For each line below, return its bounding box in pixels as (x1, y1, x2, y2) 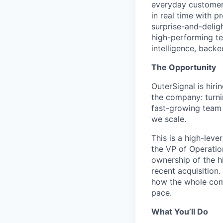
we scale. (151, 114, 186, 124)
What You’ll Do (151, 207, 208, 217)
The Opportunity (151, 62, 216, 72)
